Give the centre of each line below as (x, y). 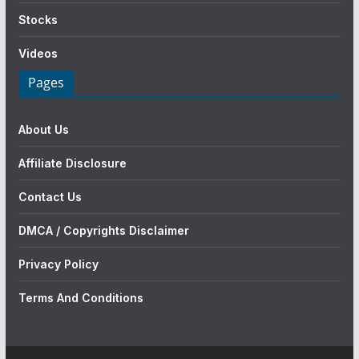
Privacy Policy (58, 264)
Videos (38, 53)
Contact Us (50, 196)
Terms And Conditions (81, 297)
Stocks (38, 19)
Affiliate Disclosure (72, 163)
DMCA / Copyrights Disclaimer (103, 230)
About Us (43, 129)
